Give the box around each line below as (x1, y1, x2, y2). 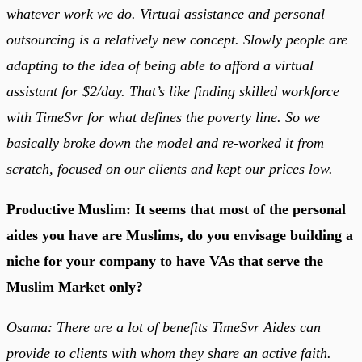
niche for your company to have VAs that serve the (6, 252, 323, 269)
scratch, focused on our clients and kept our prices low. (6, 160, 333, 177)
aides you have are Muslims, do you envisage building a (6, 226, 353, 243)
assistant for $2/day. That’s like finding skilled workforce (6, 82, 339, 99)
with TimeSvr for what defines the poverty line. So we (6, 108, 320, 125)
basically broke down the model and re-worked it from (6, 134, 324, 151)
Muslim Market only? (6, 278, 143, 295)
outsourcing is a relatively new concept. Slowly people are (6, 31, 347, 48)
